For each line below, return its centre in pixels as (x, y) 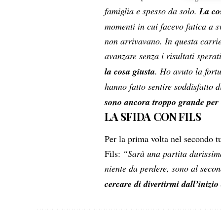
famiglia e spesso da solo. (151, 11)
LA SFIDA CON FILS (153, 116)
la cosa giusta (130, 71)
